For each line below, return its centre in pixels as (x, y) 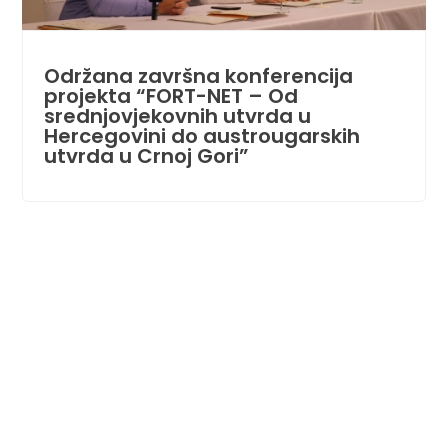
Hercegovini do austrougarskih (201, 135)
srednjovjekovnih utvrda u (177, 115)
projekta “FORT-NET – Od (170, 95)
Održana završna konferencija (198, 75)
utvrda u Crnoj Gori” (146, 155)
